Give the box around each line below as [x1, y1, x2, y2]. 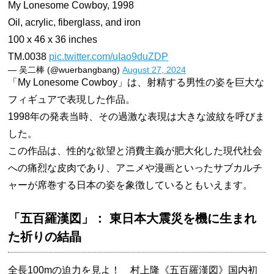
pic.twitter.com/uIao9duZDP [49, 51, 169, 62]
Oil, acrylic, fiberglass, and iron [8, 17, 141, 28]
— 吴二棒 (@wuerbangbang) [8, 64, 123, 75]
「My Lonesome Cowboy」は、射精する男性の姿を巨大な [8, 76, 265, 87]
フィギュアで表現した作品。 [8, 94, 136, 105]
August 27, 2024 [122, 64, 187, 75]
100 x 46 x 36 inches [8, 34, 98, 45]
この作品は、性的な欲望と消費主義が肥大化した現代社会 [8, 145, 263, 156]
